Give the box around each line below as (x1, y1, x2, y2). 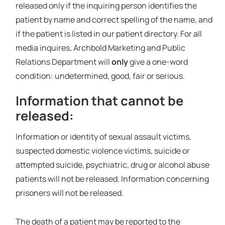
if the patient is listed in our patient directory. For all (15, 28, 202, 39)
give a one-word (129, 56, 188, 67)
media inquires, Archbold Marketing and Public (15, 42, 185, 53)
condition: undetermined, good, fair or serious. (15, 70, 185, 81)
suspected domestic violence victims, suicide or (15, 145, 190, 156)
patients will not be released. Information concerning (15, 173, 209, 184)
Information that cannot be (15, 92, 183, 110)
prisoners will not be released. (15, 187, 124, 198)
